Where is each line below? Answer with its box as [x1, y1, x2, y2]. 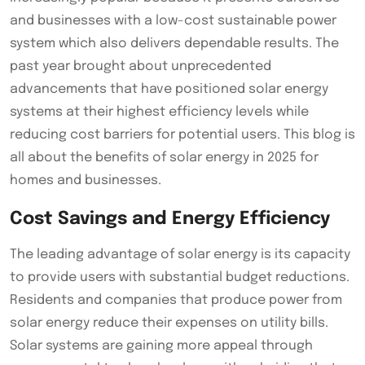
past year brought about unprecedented [10, 59, 271, 73]
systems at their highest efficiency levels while [10, 104, 309, 119]
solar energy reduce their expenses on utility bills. [10, 315, 328, 330]
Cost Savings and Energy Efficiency [10, 209, 330, 228]
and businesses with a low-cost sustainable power [10, 13, 336, 28]
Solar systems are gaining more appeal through [10, 338, 313, 353]
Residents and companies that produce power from [10, 292, 342, 307]
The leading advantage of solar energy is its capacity [10, 247, 350, 262]
